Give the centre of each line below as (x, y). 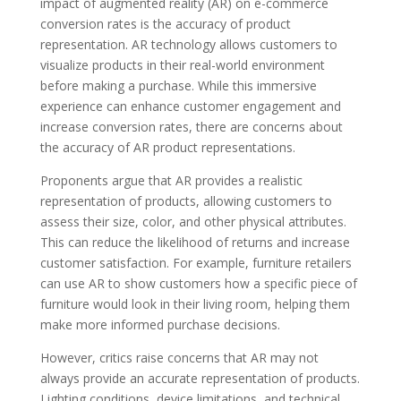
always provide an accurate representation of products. (200, 378)
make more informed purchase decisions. (160, 324)
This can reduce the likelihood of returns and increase (195, 242)
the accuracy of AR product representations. (167, 147)
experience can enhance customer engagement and (190, 106)
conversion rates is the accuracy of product (165, 23)
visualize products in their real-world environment (182, 64)
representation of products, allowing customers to (186, 200)
